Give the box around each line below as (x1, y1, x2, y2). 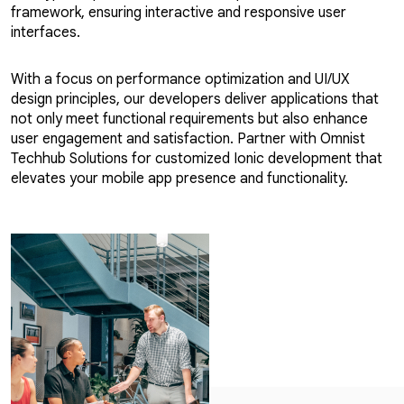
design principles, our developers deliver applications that (11, 90, 379, 108)
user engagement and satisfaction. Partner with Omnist (11, 130, 365, 148)
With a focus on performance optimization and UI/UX (11, 70, 350, 88)
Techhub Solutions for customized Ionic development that (11, 150, 382, 168)
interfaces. (11, 23, 80, 41)
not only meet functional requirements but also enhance (11, 110, 368, 128)
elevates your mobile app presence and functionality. (11, 170, 348, 188)
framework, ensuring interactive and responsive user (11, 4, 346, 22)
